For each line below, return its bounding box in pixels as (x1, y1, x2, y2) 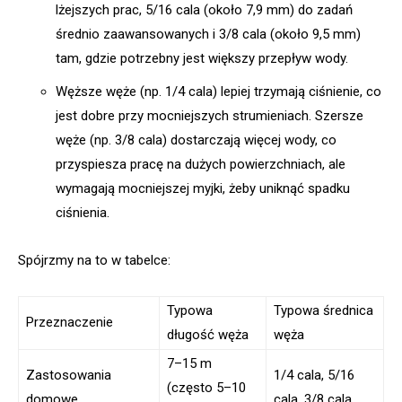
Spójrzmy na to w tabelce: (18, 251, 170, 268)
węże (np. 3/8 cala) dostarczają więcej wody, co (56, 131, 336, 148)
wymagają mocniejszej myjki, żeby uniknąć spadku (56, 179, 350, 197)
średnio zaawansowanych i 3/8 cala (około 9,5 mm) (56, 25, 361, 42)
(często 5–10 (167, 379, 246, 396)
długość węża (167, 326, 249, 343)
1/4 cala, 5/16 (274, 366, 354, 383)
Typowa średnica (274, 301, 373, 319)
